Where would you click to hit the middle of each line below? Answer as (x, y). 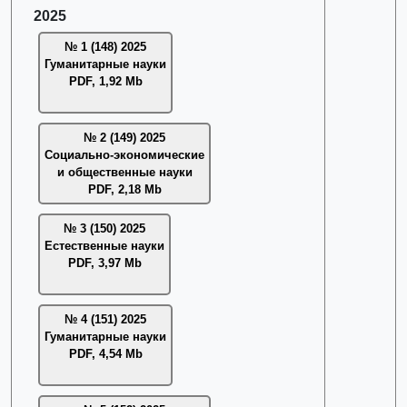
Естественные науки (104, 246)
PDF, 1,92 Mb (105, 81)
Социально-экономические (124, 155)
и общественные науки (124, 172)
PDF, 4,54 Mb (105, 354)
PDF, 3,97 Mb (104, 263)
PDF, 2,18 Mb (124, 189)
